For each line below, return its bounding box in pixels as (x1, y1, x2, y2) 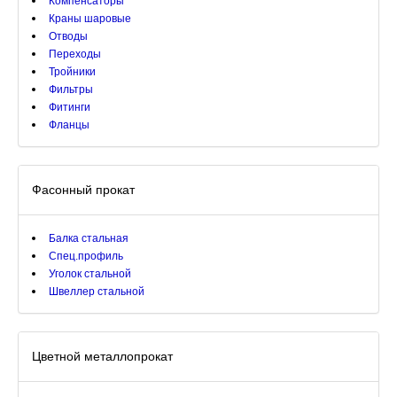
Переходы (49, 48, 101, 60)
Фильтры (49, 83, 93, 96)
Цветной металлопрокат (32, 349, 173, 363)
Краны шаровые (49, 12, 131, 25)
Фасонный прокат (32, 183, 135, 197)
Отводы (49, 30, 88, 43)
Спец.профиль (49, 250, 123, 262)
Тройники (49, 66, 96, 78)
